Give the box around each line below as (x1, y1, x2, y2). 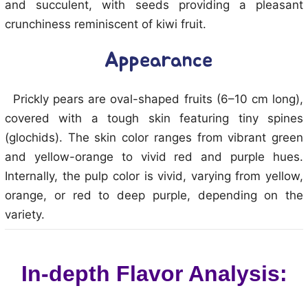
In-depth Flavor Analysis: (21, 261, 287, 286)
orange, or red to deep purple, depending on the (5, 188, 303, 202)
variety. (5, 208, 45, 221)
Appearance (104, 50, 212, 71)
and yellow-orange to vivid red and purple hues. (5, 150, 303, 164)
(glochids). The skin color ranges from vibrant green (5, 131, 303, 144)
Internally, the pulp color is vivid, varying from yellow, (5, 169, 303, 183)
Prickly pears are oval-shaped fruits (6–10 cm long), (13, 92, 303, 106)
